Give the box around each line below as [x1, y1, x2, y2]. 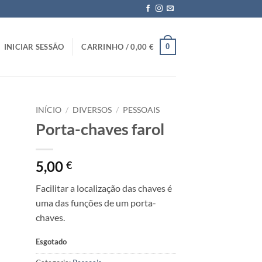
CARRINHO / [81, 42, 131, 51]
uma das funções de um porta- [36, 196, 156, 208]
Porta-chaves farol [36, 119, 164, 139]
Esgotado [36, 236, 67, 246]
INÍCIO [36, 105, 61, 115]
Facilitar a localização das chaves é [36, 182, 172, 194]
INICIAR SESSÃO [4, 42, 64, 51]
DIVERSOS [73, 105, 112, 115]
